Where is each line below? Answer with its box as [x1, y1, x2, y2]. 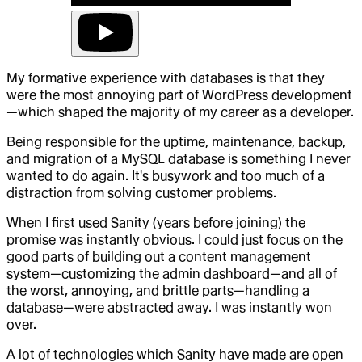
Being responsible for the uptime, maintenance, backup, [6, 133, 346, 149]
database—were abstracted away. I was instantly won [6, 299, 332, 315]
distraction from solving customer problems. [6, 184, 276, 200]
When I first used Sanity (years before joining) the [6, 214, 305, 230]
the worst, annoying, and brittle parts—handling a [6, 282, 309, 298]
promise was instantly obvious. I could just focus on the [6, 231, 343, 247]
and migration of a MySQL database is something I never [6, 150, 351, 166]
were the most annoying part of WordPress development [6, 86, 352, 103]
